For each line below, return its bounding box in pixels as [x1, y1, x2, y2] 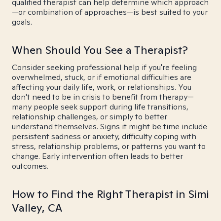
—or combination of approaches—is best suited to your [12, 7, 208, 17]
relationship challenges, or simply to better [12, 111, 167, 122]
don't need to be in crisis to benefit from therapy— [12, 92, 194, 102]
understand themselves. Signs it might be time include [12, 121, 207, 132]
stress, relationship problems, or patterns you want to [12, 141, 206, 151]
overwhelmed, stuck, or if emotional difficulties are [12, 72, 191, 82]
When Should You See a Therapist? [12, 43, 188, 57]
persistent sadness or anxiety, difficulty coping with [12, 131, 196, 142]
